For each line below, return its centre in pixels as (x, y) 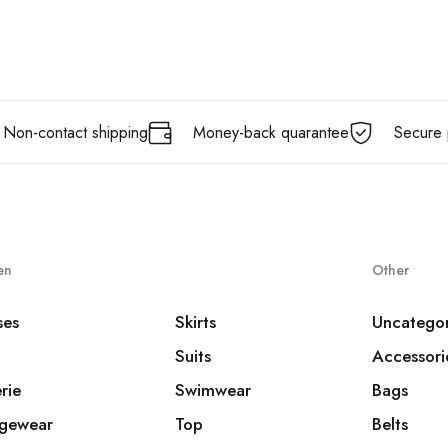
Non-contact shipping (75, 132)
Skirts (196, 322)
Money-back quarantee (270, 132)
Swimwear (213, 390)
